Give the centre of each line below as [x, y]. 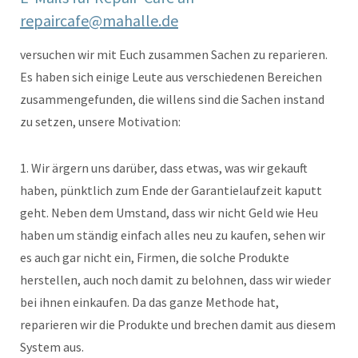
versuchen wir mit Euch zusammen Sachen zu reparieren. [174, 55]
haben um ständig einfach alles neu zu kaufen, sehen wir [173, 235]
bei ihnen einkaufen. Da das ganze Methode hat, [149, 302]
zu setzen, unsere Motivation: [100, 122]
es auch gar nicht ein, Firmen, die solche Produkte [155, 258]
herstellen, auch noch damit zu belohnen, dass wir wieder [175, 280]
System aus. [53, 347]
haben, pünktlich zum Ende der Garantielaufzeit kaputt [171, 191]
